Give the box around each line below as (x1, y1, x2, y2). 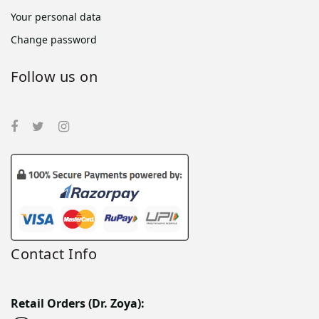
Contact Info (11, 244, 97, 263)
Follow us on (11, 67, 98, 87)
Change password (11, 33, 97, 47)
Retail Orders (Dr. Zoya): (11, 295, 145, 311)
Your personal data (11, 10, 101, 24)
